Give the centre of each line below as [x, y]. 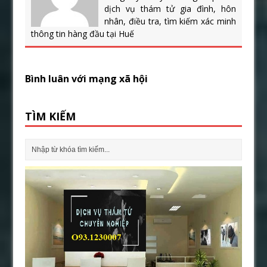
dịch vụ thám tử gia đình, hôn [170, 9]
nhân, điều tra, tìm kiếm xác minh [170, 21]
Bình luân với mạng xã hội [87, 79]
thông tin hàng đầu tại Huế [83, 34]
